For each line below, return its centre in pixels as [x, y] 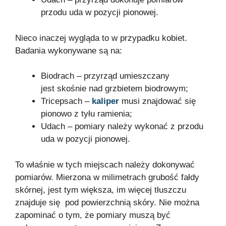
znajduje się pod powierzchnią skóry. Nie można [107, 202]
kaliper [105, 101]
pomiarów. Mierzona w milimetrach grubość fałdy [107, 177]
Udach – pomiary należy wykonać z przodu [122, 127]
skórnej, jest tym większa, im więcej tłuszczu [101, 190]
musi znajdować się [157, 101]
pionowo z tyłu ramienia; [87, 114]
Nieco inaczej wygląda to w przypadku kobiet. [101, 38]
